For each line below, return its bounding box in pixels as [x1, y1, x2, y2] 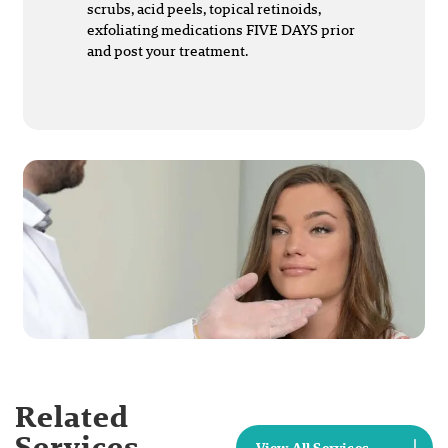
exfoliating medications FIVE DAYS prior [87, 18, 355, 40]
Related [15, 394, 130, 438]
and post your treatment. [87, 39, 248, 61]
